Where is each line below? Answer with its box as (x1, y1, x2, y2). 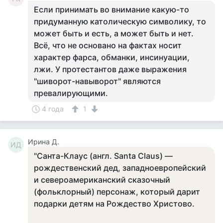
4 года (42, 105, 64, 113)
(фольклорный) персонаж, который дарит (34, 187, 200, 197)
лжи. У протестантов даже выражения (34, 64, 187, 74)
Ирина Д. (28, 137, 59, 146)
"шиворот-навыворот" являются (34, 76, 161, 86)
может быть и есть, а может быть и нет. (34, 28, 194, 38)
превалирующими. (34, 88, 108, 98)
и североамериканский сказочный (34, 175, 170, 185)
